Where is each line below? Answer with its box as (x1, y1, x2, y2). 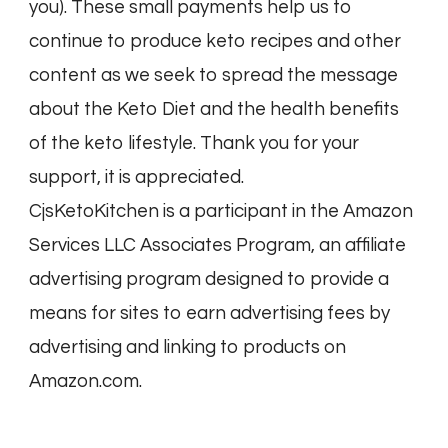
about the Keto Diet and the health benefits (29, 100, 399, 120)
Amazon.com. (29, 372, 142, 392)
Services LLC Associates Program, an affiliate (29, 236, 406, 256)
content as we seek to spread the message (29, 66, 398, 86)
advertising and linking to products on (29, 338, 346, 358)
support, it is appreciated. (29, 168, 244, 188)
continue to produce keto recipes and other (29, 32, 401, 52)
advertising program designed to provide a (29, 270, 389, 290)
